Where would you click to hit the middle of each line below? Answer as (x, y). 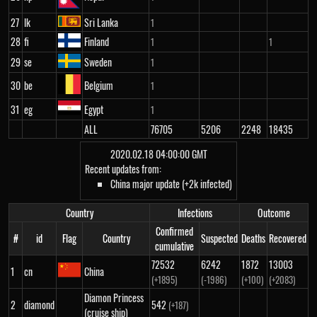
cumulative (174, 246)
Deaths (253, 238)
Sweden (98, 62)
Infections (195, 213)
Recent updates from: (123, 169)
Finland (97, 41)
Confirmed (174, 231)
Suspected (219, 238)
